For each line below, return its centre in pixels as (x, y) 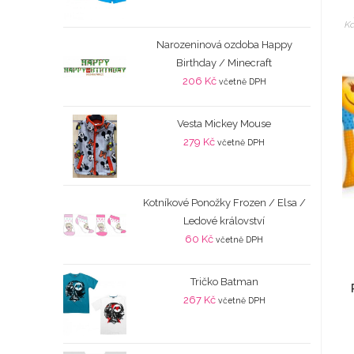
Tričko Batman (224, 282)
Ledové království (224, 221)
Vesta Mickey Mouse (224, 124)
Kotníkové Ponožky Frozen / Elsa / (224, 203)
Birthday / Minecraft (224, 63)
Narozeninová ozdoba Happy (224, 45)
